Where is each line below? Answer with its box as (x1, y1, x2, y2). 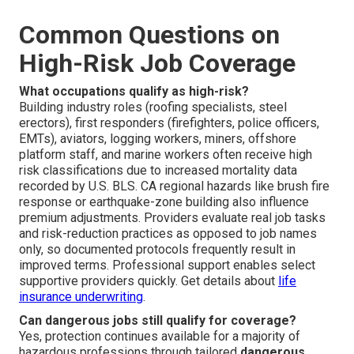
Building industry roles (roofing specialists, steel (19, 100, 287, 115)
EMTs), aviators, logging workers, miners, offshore (19, 131, 296, 147)
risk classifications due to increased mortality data (19, 163, 297, 179)
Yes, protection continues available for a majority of (19, 329, 300, 345)
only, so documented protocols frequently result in (19, 242, 296, 258)
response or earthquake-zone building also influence (19, 194, 309, 210)
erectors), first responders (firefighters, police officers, (19, 115, 319, 131)
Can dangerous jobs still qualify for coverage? (19, 313, 296, 329)
